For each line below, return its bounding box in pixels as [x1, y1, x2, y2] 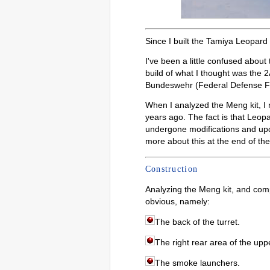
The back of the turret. [154, 217, 240, 227]
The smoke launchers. [154, 258, 240, 268]
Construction [145, 165, 198, 174]
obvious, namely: [145, 196, 210, 207]
